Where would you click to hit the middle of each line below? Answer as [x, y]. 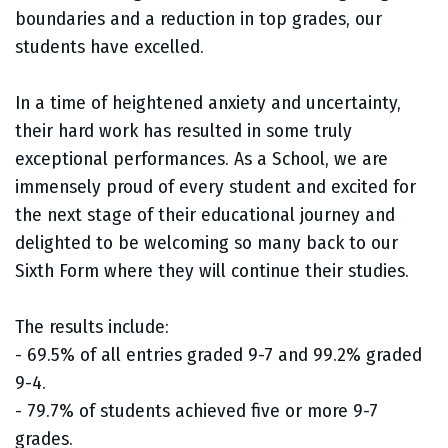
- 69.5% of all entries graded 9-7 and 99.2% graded [218, 355]
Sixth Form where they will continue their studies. [212, 271]
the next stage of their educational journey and [205, 215]
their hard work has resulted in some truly [183, 131]
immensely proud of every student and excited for [215, 187]
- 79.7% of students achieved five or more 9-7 [196, 411]
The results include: [92, 327]
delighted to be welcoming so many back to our [206, 243]
